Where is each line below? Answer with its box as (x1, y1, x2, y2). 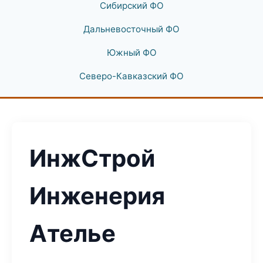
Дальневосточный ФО (83, 23, 180, 35)
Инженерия (29, 181, 165, 210)
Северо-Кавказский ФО (79, 70, 184, 82)
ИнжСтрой (29, 144, 155, 173)
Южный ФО (106, 47, 157, 58)
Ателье (29, 219, 116, 248)
